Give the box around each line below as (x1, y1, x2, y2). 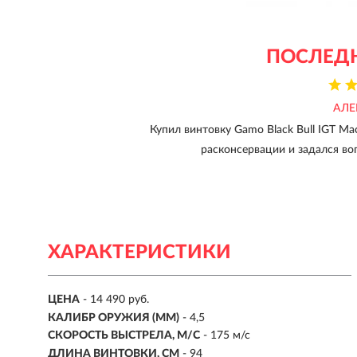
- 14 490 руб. (83, 294, 149, 306)
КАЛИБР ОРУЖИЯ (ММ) (48, 312, 179, 324)
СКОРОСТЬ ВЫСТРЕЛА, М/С (48, 330, 200, 342)
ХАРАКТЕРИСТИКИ (48, 243, 231, 262)
